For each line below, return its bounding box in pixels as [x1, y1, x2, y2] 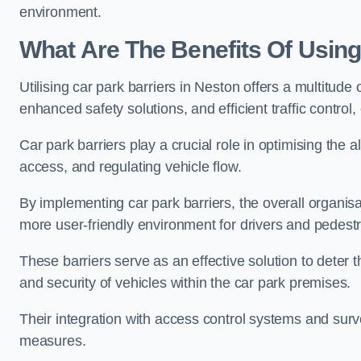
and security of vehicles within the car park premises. [19, 275, 351, 291]
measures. [19, 333, 86, 349]
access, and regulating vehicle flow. [19, 159, 242, 175]
